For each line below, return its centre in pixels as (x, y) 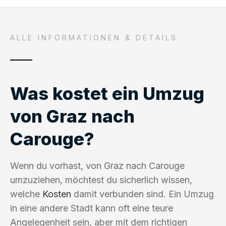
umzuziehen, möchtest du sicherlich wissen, (101, 180)
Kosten (57, 194)
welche (26, 194)
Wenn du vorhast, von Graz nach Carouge (97, 165)
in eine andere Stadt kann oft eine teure (92, 208)
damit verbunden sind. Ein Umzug (143, 194)
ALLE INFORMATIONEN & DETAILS (94, 37)
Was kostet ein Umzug (107, 93)
